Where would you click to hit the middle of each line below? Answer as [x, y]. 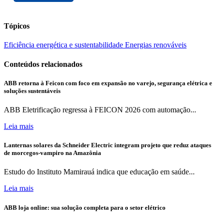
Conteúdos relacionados [43, 64]
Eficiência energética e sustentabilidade [64, 45]
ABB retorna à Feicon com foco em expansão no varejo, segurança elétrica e [108, 83]
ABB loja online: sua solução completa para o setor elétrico [85, 207]
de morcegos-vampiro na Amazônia [53, 153]
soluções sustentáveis [32, 91]
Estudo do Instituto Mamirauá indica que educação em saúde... [99, 172]
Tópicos [17, 26]
